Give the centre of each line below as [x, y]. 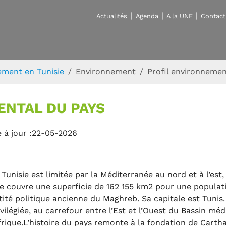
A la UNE [179, 16]
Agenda [147, 16]
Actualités [112, 16]
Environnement [106, 72]
